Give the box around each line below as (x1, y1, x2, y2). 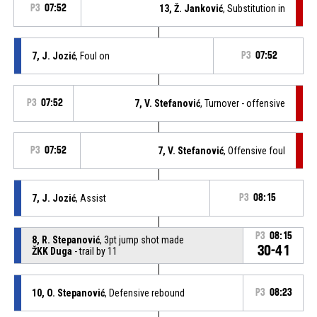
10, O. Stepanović (31, 287, 105, 299)
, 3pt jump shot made (99, 234, 184, 246)
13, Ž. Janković (159, 2, 224, 14)
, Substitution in (223, 2, 286, 14)
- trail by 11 (71, 245, 117, 257)
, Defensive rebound (104, 287, 185, 299)
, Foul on (75, 50, 110, 62)
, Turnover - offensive (200, 97, 286, 109)
